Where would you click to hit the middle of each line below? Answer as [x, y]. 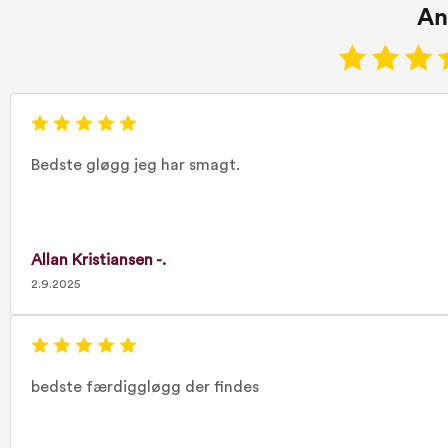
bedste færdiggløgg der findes [145, 387]
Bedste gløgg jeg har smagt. [135, 165]
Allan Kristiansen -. [98, 260]
